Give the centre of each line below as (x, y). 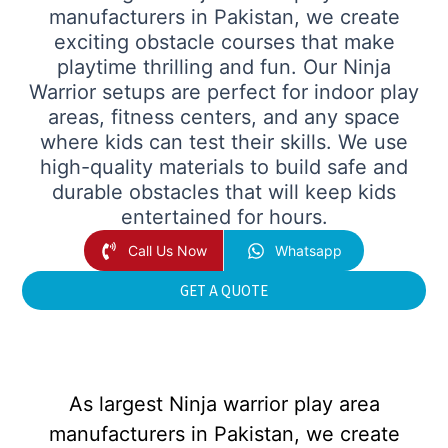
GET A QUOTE (224, 291)
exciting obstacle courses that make (224, 42)
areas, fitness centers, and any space (224, 117)
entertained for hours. (224, 217)
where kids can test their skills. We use (224, 142)
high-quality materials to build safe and (224, 167)
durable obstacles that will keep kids (224, 192)
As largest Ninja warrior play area (224, 403)
